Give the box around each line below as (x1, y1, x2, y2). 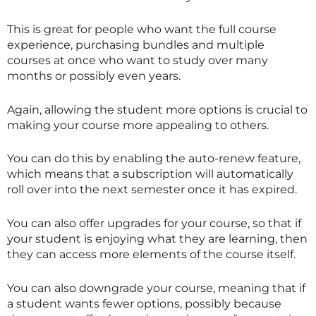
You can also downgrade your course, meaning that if (7, 281, 305, 295)
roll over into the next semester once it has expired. (7, 183, 297, 197)
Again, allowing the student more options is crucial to (7, 102, 308, 116)
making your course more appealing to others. (7, 118, 269, 132)
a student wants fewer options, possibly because (7, 296, 281, 310)
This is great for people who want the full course (7, 23, 276, 37)
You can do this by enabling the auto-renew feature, (7, 152, 300, 166)
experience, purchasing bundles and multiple (7, 38, 265, 52)
